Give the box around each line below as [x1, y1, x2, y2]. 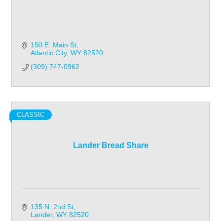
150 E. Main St [30, 40, 76, 49]
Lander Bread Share [73, 141, 148, 149]
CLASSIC [17, 110, 44, 118]
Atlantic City [30, 48, 67, 57]
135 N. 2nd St [30, 202, 74, 211]
